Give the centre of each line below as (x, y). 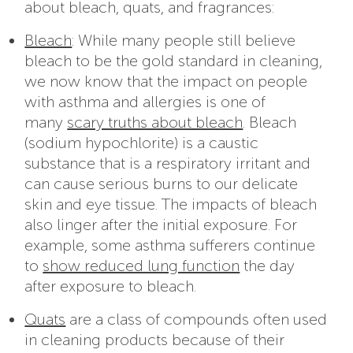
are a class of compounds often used (197, 319)
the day (268, 265)
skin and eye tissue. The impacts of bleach (171, 204)
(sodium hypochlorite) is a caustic (142, 142)
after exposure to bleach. (111, 286)
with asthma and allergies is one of (145, 101)
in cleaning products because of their (155, 339)
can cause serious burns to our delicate (162, 183)
